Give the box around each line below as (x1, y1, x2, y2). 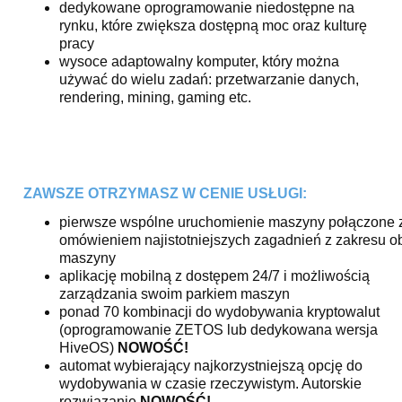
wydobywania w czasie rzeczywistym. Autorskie (59, 375, 362, 391)
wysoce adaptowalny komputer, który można (59, 53, 339, 69)
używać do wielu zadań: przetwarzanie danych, (59, 71, 359, 87)
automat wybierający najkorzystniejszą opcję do (59, 357, 363, 373)
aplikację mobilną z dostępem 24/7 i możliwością (59, 267, 370, 284)
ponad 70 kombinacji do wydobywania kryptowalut (59, 303, 380, 319)
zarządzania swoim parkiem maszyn (59, 285, 290, 301)
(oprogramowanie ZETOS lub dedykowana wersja (59, 321, 378, 337)
